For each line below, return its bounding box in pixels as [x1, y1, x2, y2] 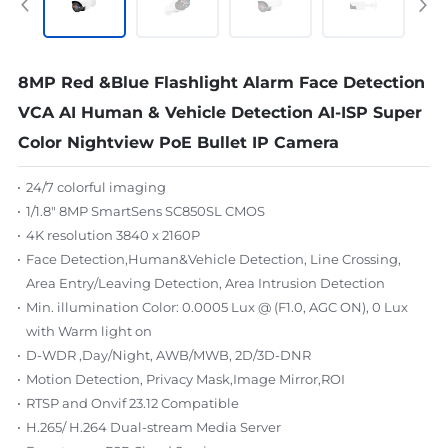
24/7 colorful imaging [25, 179, 166, 195]
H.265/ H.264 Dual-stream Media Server [25, 419, 281, 435]
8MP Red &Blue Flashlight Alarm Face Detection [17, 73, 425, 92]
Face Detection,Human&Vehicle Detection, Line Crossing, [25, 251, 401, 267]
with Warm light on [25, 323, 152, 339]
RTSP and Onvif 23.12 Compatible [25, 395, 239, 411]
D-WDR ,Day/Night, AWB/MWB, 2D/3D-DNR [25, 347, 311, 363]
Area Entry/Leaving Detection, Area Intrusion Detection [25, 275, 385, 291]
